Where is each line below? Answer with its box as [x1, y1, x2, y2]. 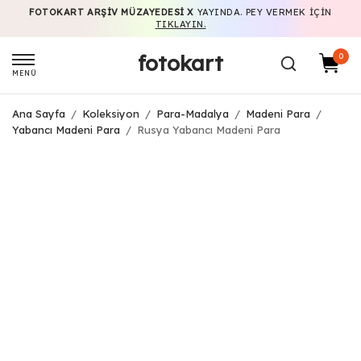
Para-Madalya [156, 107, 229, 120]
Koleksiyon [82, 107, 139, 120]
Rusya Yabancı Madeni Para [134, 123, 280, 136]
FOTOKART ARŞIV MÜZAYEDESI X [29, 6, 195, 18]
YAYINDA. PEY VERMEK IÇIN [194, 6, 332, 18]
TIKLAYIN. [155, 19, 206, 30]
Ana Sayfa [12, 107, 65, 120]
